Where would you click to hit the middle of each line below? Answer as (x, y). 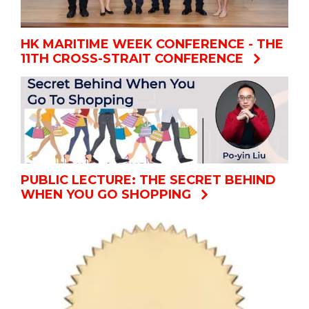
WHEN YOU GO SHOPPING (106, 195)
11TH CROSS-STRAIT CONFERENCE (132, 58)
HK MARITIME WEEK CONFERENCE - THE (152, 44)
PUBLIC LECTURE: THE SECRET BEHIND (148, 180)
